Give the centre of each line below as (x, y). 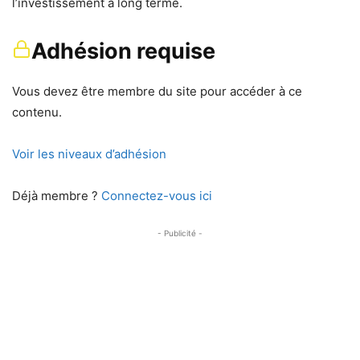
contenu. (37, 112)
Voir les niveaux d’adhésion (89, 154)
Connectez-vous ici (157, 196)
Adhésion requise (123, 51)
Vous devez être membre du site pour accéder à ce (157, 92)
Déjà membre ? (57, 196)
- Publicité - (180, 233)
